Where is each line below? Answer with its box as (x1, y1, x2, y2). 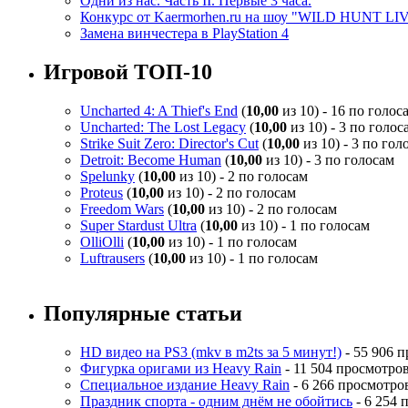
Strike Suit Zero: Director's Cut (80, 135, 259, 151)
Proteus (80, 184, 123, 200)
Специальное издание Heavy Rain (80, 376, 290, 393)
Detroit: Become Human (80, 151, 221, 168)
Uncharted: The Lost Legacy (80, 118, 246, 135)
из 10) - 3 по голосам (262, 151, 394, 168)
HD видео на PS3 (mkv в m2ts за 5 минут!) (80, 343, 342, 360)
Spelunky (80, 168, 135, 184)
